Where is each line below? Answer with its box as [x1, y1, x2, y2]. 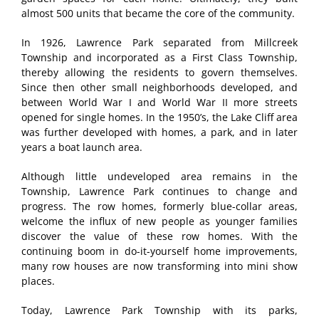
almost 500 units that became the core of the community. [21, 6, 295, 21]
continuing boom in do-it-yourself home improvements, [21, 244, 298, 258]
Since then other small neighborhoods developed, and [21, 80, 298, 95]
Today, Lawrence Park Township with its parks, [21, 303, 298, 318]
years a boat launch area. [21, 140, 142, 155]
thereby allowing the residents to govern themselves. [21, 66, 298, 80]
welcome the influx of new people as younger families [21, 214, 298, 229]
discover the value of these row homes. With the [21, 229, 298, 244]
